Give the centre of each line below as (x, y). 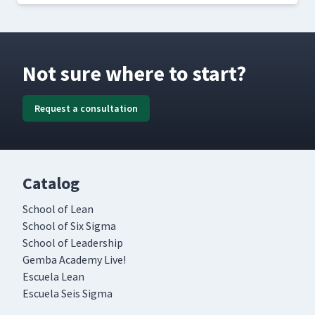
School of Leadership (73, 243)
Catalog (51, 184)
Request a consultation (86, 109)
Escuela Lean (53, 277)
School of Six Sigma (69, 226)
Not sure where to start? (134, 73)
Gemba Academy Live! (74, 260)
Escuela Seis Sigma (67, 294)
